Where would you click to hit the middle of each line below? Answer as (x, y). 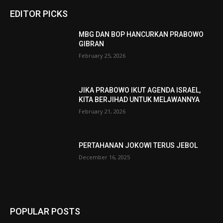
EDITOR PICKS (39, 14)
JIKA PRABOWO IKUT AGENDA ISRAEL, (140, 90)
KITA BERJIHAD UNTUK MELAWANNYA (139, 99)
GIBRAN (92, 44)
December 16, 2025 (105, 157)
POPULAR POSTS (45, 212)
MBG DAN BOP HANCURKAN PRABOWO (141, 35)
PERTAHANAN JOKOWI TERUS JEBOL (138, 146)
